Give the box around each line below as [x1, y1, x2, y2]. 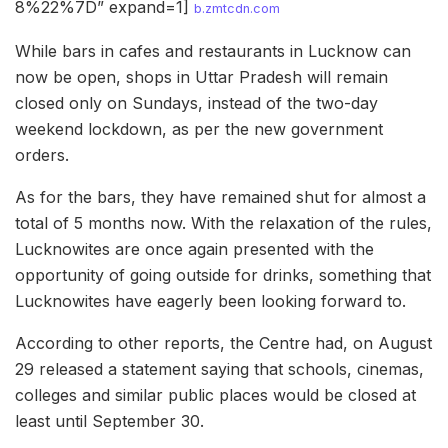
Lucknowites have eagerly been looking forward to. [15, 291, 406, 312]
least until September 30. [15, 411, 204, 432]
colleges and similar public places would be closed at [15, 385, 416, 406]
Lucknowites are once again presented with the [15, 239, 374, 260]
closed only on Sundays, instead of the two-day [15, 93, 378, 114]
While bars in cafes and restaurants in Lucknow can [15, 41, 411, 62]
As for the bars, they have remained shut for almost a [15, 187, 426, 208]
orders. [15, 145, 69, 166]
